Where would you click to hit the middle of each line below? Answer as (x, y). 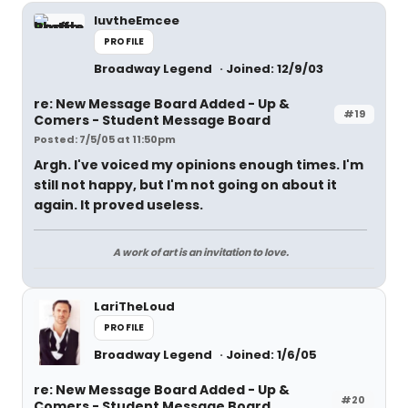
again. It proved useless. (118, 205)
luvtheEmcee (137, 20)
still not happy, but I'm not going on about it (185, 185)
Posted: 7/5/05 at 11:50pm (105, 139)
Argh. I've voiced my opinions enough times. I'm (199, 165)
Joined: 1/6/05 (271, 355)
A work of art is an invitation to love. (200, 252)
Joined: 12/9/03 (275, 69)
